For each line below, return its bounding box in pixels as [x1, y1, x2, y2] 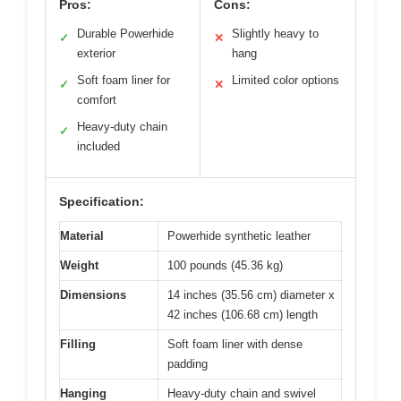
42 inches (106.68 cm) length [167, 308, 318, 322]
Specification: [59, 194, 144, 209]
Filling [60, 337, 96, 352]
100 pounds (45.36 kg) [167, 259, 283, 273]
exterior [77, 47, 115, 61]
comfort [77, 93, 116, 107]
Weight [60, 259, 98, 273]
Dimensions [60, 288, 126, 303]
